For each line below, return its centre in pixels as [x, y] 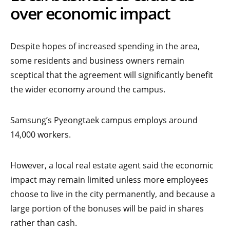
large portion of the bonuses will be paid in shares [107, 209]
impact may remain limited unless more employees [109, 180]
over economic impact [90, 13]
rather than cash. [44, 223]
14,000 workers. [41, 135]
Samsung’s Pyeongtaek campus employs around [104, 120]
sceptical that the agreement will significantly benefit [112, 75]
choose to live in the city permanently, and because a [113, 194]
